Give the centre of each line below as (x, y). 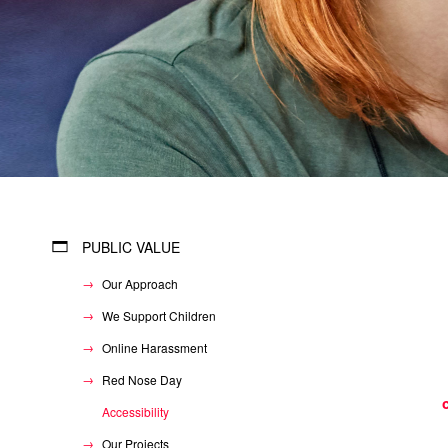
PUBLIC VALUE (131, 247)
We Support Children (159, 315)
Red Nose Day (142, 379)
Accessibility (135, 411)
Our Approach (140, 283)
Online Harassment (154, 347)
